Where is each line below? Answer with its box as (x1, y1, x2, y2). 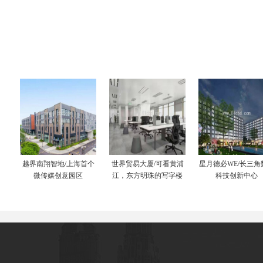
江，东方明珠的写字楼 (112, 171, 183, 180)
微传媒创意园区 (33, 171, 83, 180)
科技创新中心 (215, 171, 258, 180)
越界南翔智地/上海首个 (22, 160, 95, 168)
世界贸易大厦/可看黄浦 (111, 160, 184, 168)
